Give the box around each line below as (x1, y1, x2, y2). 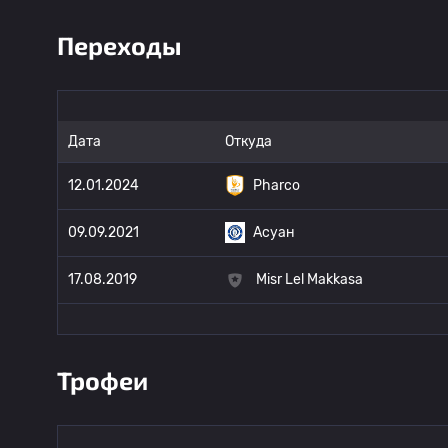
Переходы (57, 30, 182, 60)
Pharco (253, 177, 300, 194)
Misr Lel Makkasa (256, 271, 363, 288)
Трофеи (57, 365, 148, 395)
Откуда (225, 133, 272, 150)
